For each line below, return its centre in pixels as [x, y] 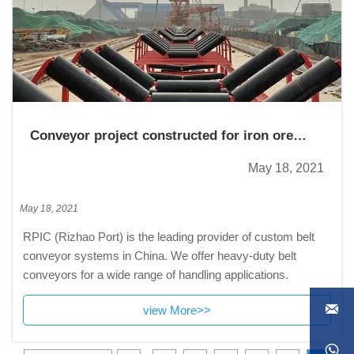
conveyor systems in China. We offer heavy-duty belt [159, 256]
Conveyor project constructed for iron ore [162, 135]
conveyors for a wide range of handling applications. [155, 275]
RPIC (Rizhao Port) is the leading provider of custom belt [168, 237]
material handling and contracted [134, 153]
